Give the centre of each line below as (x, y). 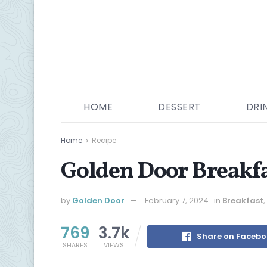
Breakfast (243, 200)
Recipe (104, 140)
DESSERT (179, 107)
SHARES (75, 245)
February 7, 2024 (177, 200)
